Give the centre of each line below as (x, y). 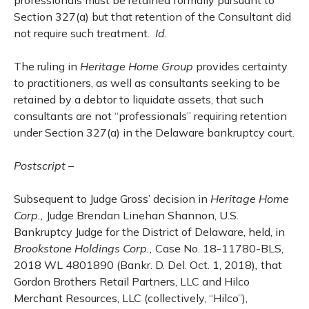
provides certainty (242, 66)
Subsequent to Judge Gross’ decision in (112, 199)
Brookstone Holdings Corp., (84, 248)
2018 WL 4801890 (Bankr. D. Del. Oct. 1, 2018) (134, 265)
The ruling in (47, 66)
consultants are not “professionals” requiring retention (150, 116)
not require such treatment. (84, 33)
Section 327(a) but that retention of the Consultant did (152, 17)
